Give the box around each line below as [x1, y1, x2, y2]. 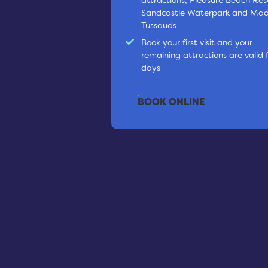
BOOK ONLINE [138, 95, 206, 108]
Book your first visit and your [141, 36, 252, 48]
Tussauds [141, 19, 176, 31]
